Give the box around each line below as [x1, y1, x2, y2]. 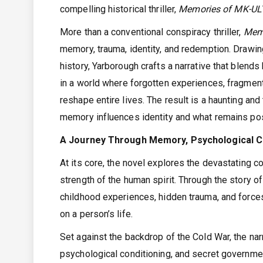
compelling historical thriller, [60, 4, 179, 15]
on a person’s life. [60, 208, 133, 220]
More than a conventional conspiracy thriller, [60, 26, 244, 38]
